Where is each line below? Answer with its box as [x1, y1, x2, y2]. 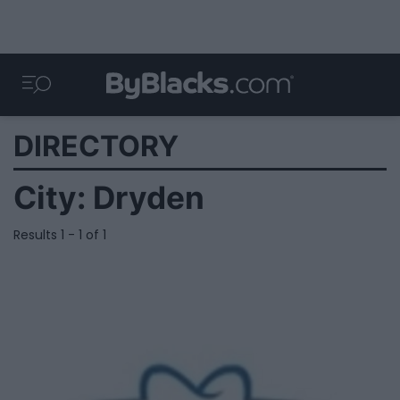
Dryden [93, 179, 204, 217]
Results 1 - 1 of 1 [13, 226, 106, 244]
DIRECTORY [13, 129, 179, 163]
